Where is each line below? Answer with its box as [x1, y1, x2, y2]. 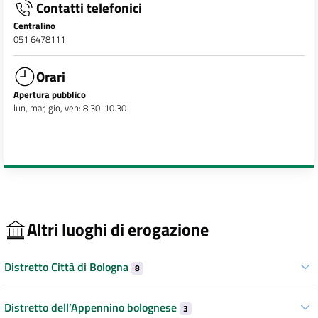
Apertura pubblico [13, 87, 86, 102]
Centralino [13, 18, 55, 33]
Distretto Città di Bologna [4, 258, 131, 275]
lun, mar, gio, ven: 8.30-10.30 [13, 100, 126, 115]
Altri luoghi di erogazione [27, 216, 209, 242]
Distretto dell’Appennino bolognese [4, 298, 180, 316]
